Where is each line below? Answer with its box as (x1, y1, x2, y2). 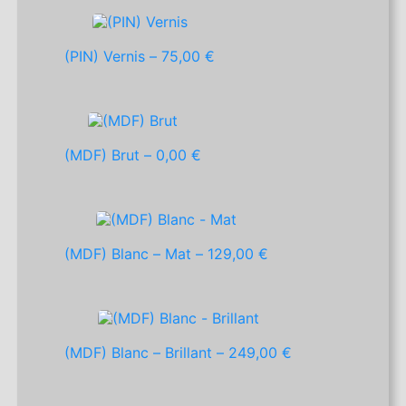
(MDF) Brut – (64, 146, 157, 165)
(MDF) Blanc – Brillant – (64, 343, 229, 362)
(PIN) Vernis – (64, 47, 162, 66)
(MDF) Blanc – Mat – (64, 245, 208, 264)
